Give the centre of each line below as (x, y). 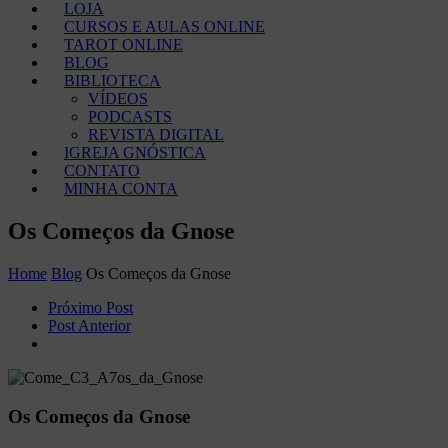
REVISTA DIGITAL (156, 134)
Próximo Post (90, 307)
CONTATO (102, 170)
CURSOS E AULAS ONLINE (164, 26)
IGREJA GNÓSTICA (135, 152)
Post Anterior (89, 325)
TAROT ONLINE (123, 44)
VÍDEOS (118, 98)
